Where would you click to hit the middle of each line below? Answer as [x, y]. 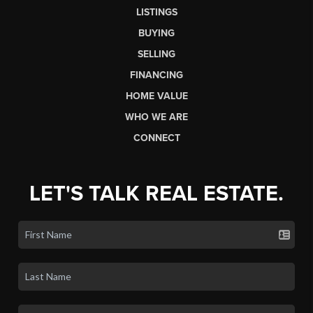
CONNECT [156, 138]
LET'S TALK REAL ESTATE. [156, 194]
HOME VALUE [156, 96]
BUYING [156, 33]
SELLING [156, 54]
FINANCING [156, 75]
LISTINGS [156, 12]
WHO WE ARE [156, 117]
